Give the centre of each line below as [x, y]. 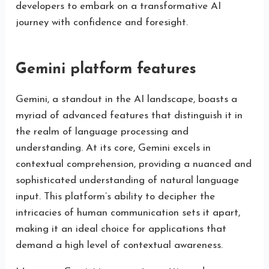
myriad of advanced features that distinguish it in [129, 115]
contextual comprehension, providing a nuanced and [134, 164]
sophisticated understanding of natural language [128, 180]
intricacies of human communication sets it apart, [128, 213]
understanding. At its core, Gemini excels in [113, 148]
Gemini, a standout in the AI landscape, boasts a [127, 99]
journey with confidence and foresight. [102, 22]
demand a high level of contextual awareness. [119, 245]
